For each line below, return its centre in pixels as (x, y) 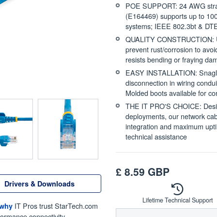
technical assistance (156, 136)
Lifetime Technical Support (178, 200)
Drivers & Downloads (39, 183)
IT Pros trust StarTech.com (56, 206)
